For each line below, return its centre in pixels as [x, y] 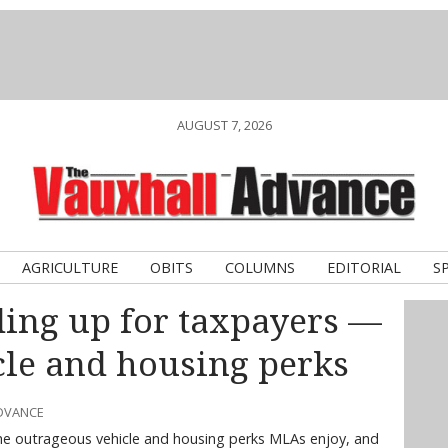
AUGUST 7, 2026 [224, 125]
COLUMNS [260, 267]
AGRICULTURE [70, 267]
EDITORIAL [364, 267]
